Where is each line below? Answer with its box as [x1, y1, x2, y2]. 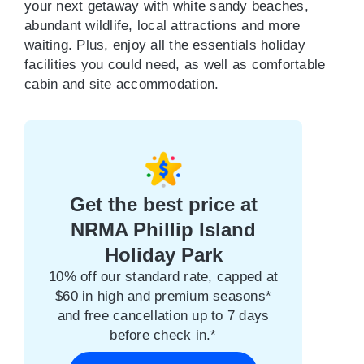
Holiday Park [104, 244, 223, 266]
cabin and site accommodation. [24, 76, 219, 92]
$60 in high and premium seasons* [55, 288, 271, 304]
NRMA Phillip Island [71, 219, 256, 240]
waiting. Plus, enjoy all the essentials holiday [24, 37, 305, 53]
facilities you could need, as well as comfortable [24, 57, 326, 72]
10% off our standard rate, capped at [49, 269, 278, 284]
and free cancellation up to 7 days [57, 308, 270, 323]
